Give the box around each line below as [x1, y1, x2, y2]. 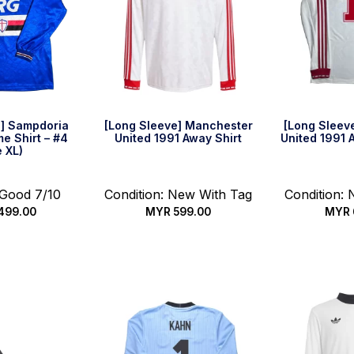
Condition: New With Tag [104, 186, 253, 202]
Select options [135, 239, 221, 255]
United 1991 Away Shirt [115, 131, 243, 145]
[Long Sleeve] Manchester [104, 119, 253, 132]
